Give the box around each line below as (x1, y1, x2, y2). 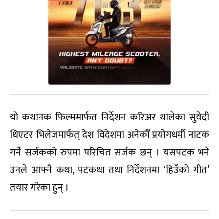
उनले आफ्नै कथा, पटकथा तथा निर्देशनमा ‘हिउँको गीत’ (10, 162, 209, 179)
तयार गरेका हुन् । (10, 179, 69, 197)
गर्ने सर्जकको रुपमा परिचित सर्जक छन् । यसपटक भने (10, 144, 209, 161)
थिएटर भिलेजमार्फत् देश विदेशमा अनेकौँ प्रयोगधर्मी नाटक (10, 127, 209, 144)
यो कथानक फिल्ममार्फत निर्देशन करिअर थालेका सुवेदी (10, 109, 209, 126)
